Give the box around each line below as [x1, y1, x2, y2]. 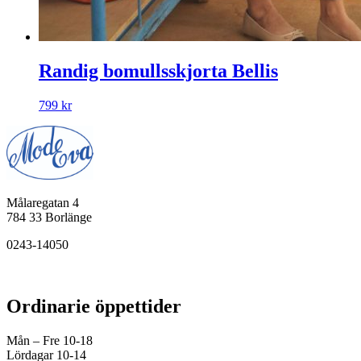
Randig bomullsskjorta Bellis [39, 60, 278, 82]
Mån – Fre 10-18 [6, 333, 93, 347]
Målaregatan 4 [6, 195, 79, 210]
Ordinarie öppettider [6, 295, 181, 317]
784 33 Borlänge [6, 210, 92, 224]
